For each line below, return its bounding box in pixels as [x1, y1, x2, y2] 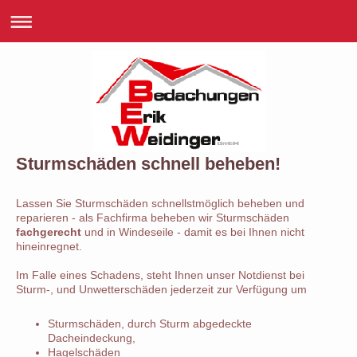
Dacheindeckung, [48, 331, 135, 344]
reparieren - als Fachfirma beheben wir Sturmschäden [16, 211, 289, 224]
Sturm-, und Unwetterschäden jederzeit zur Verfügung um [16, 283, 307, 296]
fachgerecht [16, 226, 81, 238]
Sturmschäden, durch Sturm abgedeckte [48, 317, 252, 330]
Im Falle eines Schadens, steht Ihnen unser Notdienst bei [16, 269, 304, 281]
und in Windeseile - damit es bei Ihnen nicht [81, 226, 304, 238]
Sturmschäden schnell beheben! [16, 154, 280, 174]
